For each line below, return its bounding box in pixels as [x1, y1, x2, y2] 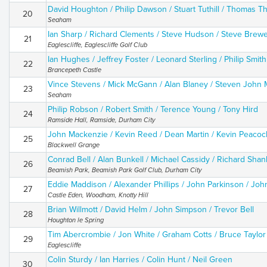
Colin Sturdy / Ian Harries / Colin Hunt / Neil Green [48, 254, 232, 265]
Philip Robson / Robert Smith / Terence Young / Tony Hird [48, 104, 258, 114]
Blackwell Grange [48, 141, 100, 149]
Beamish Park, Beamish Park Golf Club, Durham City [48, 166, 201, 174]
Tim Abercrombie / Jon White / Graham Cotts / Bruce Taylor [48, 229, 266, 240]
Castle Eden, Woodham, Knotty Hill [48, 191, 148, 199]
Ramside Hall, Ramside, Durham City [48, 116, 155, 124]
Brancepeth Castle [48, 66, 101, 74]
